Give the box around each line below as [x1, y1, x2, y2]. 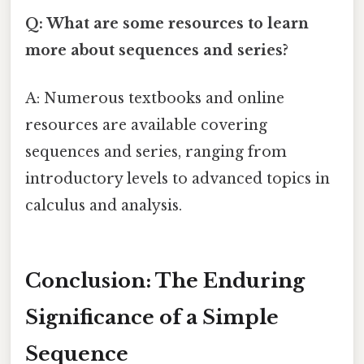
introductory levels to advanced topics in [25, 170, 330, 188]
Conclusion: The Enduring [25, 268, 305, 292]
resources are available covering [25, 116, 267, 135]
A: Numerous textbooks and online [25, 89, 284, 108]
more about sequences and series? [25, 41, 288, 59]
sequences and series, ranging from [25, 143, 287, 162]
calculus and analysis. [25, 197, 182, 215]
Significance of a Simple [25, 305, 279, 329]
